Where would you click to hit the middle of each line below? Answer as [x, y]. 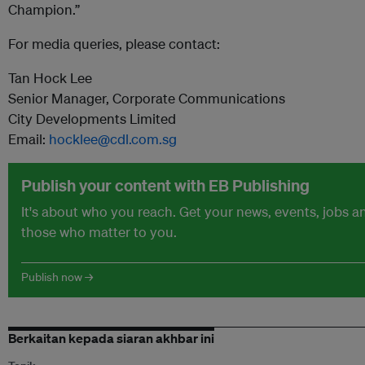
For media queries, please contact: [114, 44]
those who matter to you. [99, 232]
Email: [29, 139]
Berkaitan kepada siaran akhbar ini [111, 338]
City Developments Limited [92, 119]
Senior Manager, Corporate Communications [147, 98]
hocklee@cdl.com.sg [113, 139]
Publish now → [57, 277]
